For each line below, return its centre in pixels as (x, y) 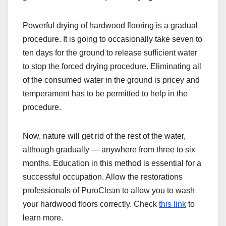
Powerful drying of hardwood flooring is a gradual (110, 25)
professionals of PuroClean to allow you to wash (109, 190)
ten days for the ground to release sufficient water (110, 52)
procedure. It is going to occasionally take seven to (112, 39)
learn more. (43, 217)
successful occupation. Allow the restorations (103, 177)
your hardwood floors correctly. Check (91, 204)
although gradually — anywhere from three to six (109, 149)
